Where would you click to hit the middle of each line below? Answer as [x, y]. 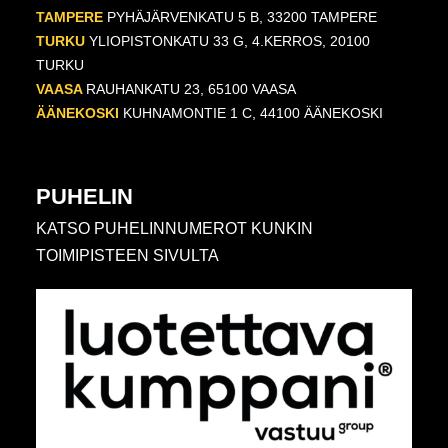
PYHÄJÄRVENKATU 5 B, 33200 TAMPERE [239, 17]
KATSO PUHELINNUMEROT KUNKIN [174, 228]
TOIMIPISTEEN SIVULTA [127, 255]
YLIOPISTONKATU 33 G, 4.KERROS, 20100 [227, 41]
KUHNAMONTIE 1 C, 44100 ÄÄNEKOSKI [250, 113]
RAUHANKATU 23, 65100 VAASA [190, 89]
